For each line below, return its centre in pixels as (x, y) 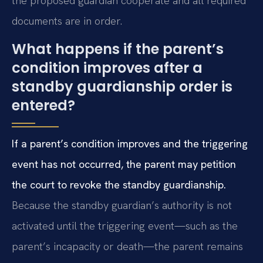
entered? (43, 105)
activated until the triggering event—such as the (125, 225)
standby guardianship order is (122, 86)
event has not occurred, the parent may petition (124, 164)
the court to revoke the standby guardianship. (119, 184)
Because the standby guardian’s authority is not (122, 205)
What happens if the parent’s (118, 49)
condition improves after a (107, 68)
